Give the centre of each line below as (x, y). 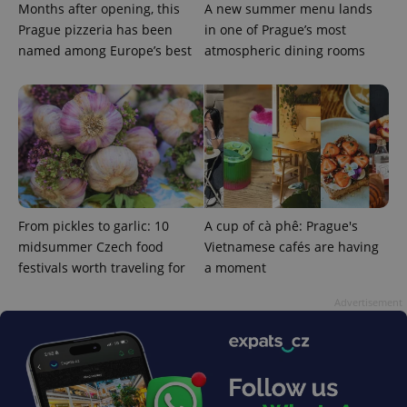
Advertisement (368, 302)
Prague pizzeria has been (95, 29)
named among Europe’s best (105, 50)
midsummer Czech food (91, 246)
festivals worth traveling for (102, 267)
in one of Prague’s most (275, 29)
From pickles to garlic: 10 (94, 225)
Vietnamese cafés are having (291, 246)
